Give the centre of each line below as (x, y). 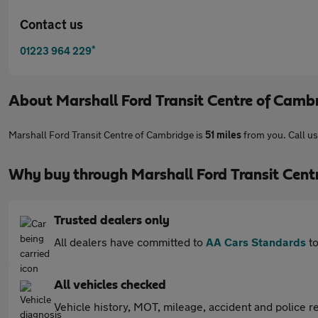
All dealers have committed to (130, 242)
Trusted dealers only (112, 221)
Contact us (51, 24)
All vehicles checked (110, 285)
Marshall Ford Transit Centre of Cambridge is (107, 135)
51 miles (223, 135)
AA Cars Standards (256, 242)
